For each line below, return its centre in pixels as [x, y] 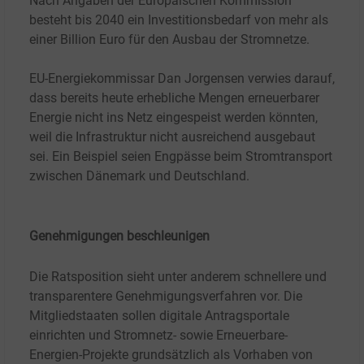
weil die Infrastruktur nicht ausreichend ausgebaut [172, 137]
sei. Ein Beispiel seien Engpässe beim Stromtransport [181, 157]
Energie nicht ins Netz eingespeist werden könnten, [173, 118]
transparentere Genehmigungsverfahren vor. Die [166, 297]
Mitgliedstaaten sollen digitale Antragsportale [159, 316]
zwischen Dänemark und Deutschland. [139, 176]
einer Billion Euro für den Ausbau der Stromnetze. [169, 40]
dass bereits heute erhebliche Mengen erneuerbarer [174, 98]
